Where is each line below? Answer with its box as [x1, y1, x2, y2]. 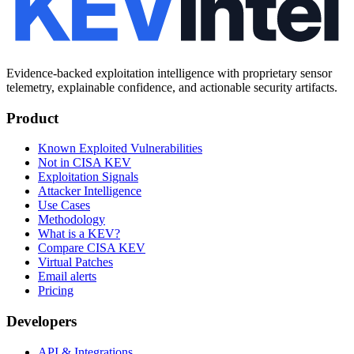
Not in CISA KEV [38, 156, 131, 170]
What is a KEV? [38, 227, 120, 241]
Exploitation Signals [38, 170, 138, 184]
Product [6, 109, 58, 126]
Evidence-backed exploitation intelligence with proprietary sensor [6, 66, 332, 80]
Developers [6, 313, 77, 330]
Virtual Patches [38, 255, 113, 269]
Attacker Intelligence [38, 184, 141, 198]
